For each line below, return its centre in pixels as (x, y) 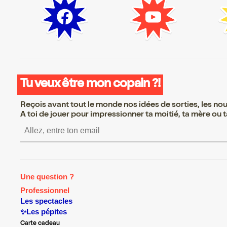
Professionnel (45, 191)
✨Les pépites (44, 212)
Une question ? (47, 177)
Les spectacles (46, 201)
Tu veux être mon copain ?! (90, 84)
